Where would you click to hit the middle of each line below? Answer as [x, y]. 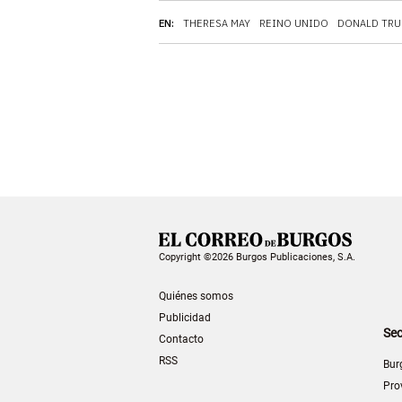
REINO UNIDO [294, 23]
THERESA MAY [217, 23]
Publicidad [185, 317]
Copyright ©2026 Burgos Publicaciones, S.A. [257, 257]
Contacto [181, 339]
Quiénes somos [196, 296]
